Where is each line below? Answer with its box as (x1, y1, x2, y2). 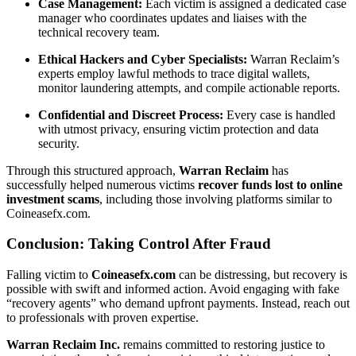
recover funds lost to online (198, 177, 342, 192)
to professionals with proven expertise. (6, 310, 199, 324)
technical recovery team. (38, 25, 160, 39)
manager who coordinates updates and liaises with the (38, 10, 307, 25)
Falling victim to (6, 267, 91, 281)
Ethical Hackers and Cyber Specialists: (38, 52, 247, 66)
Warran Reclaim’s (247, 52, 339, 66)
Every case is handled (223, 107, 335, 122)
